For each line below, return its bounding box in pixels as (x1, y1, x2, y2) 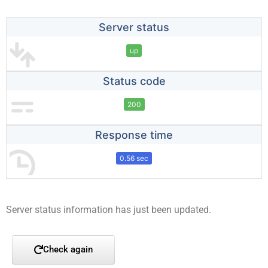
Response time (95, 129, 173, 142)
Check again (43, 244, 93, 255)
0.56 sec (120, 154, 148, 163)
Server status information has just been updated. (6, 204, 211, 216)
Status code (102, 75, 166, 88)
